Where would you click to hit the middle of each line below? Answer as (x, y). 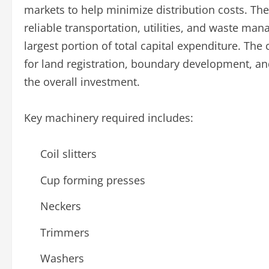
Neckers (61, 206)
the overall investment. (82, 82)
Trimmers (65, 232)
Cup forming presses (93, 180)
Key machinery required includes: (109, 118)
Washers (62, 258)
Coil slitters (68, 154)
